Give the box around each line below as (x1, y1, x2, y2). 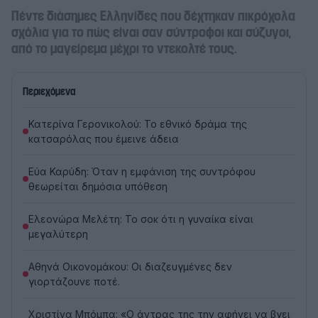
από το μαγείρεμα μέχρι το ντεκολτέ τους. (11, 40, 236, 57)
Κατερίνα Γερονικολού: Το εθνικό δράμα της (28, 118, 247, 130)
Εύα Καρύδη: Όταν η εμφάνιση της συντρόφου (28, 165, 256, 177)
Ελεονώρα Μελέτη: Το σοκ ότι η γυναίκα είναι (28, 213, 253, 225)
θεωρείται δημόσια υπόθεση (28, 180, 168, 192)
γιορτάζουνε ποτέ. (28, 275, 120, 287)
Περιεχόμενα (23, 85, 75, 98)
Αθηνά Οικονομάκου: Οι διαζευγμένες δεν (28, 261, 232, 273)
